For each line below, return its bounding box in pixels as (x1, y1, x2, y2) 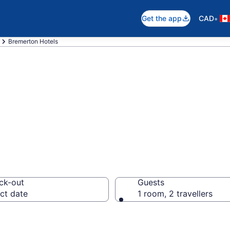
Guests (138, 177, 164, 187)
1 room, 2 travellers (138, 188, 213, 199)
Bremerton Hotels (8, 37, 58, 45)
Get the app (142, 14, 182, 23)
